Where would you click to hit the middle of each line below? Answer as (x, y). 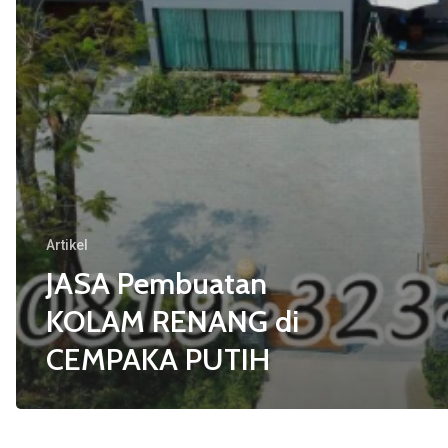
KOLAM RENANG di (172, 321)
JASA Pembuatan (156, 283)
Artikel (67, 244)
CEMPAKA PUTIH (158, 359)
